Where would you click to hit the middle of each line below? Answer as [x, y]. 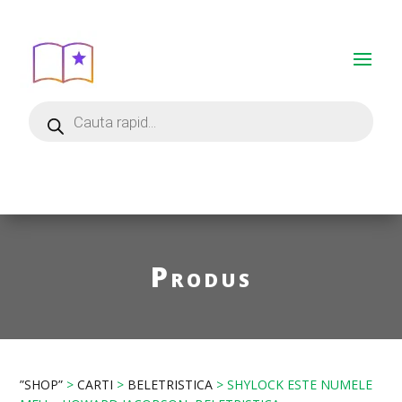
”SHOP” [42, 385]
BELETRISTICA [170, 385]
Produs [201, 277]
